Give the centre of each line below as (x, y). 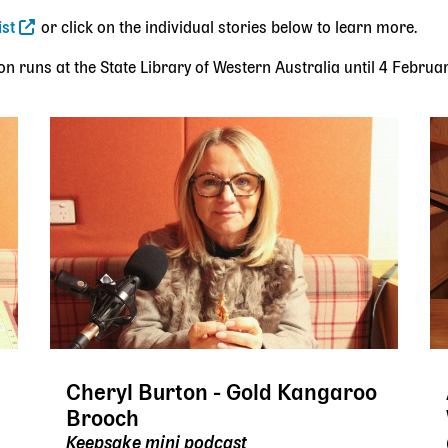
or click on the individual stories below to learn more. (229, 28)
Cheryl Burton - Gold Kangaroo (221, 393)
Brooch (102, 419)
